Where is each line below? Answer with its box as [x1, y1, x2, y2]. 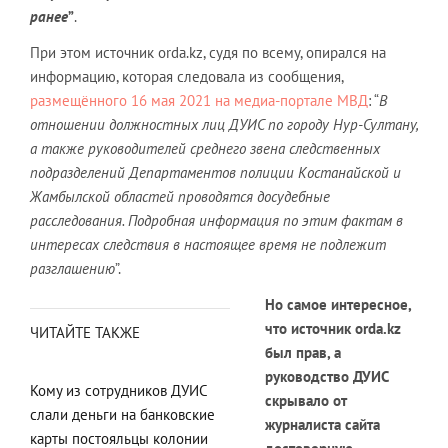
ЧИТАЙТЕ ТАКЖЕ [30, 323, 140, 342]
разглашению [30, 259, 115, 278]
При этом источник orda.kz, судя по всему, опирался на [30, 43, 386, 62]
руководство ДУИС [265, 367, 388, 386]
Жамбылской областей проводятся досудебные [30, 187, 330, 206]
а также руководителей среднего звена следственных [30, 139, 380, 158]
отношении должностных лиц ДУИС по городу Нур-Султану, [30, 115, 418, 134]
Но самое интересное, [265, 295, 411, 314]
